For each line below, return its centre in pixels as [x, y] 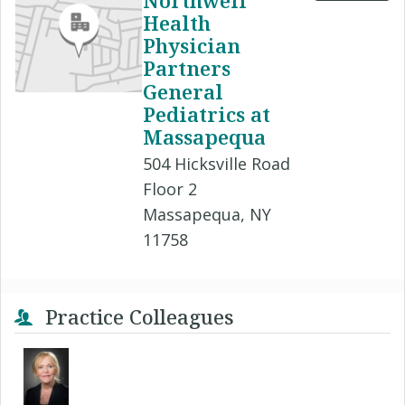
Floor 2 [170, 188]
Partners [187, 68]
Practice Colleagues [137, 316]
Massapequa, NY [207, 214]
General [183, 91]
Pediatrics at [207, 113]
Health [177, 23]
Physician [192, 46]
